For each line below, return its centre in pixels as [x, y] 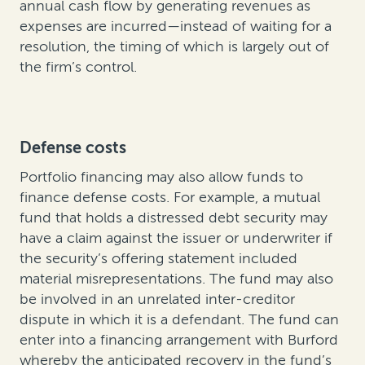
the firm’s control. [78, 66]
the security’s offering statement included [158, 259]
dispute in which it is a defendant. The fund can [179, 320]
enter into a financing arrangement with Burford [179, 340]
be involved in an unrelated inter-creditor [157, 299]
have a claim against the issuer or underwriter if [176, 238]
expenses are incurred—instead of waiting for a [176, 26]
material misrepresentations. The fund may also [176, 279]
